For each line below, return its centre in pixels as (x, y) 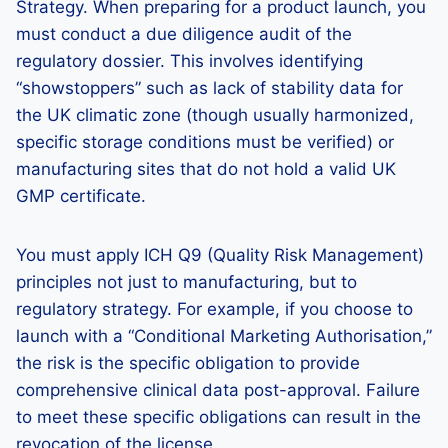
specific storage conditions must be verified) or (205, 142)
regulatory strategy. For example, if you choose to (214, 309)
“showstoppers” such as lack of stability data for (209, 88)
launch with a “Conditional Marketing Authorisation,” (224, 336)
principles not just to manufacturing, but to (186, 282)
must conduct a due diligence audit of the (184, 34)
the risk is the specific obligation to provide (188, 363)
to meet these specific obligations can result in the (218, 417)
